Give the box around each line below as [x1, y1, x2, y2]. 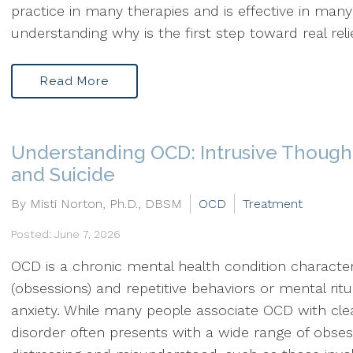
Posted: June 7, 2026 [11, 228, 121, 240]
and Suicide [11, 163, 115, 186]
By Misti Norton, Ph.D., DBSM [11, 196, 182, 211]
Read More [40, 74, 109, 88]
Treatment [243, 196, 303, 211]
